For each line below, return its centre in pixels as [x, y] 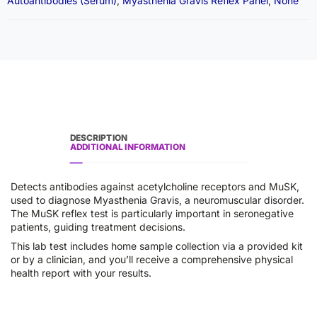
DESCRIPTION [99, 138]
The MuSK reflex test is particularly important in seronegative [152, 213]
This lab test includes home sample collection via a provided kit [157, 246]
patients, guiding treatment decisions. [98, 227]
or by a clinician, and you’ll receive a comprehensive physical [152, 259]
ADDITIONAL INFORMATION [127, 147]
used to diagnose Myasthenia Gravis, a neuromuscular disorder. [157, 200]
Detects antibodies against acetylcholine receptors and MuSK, [155, 186]
